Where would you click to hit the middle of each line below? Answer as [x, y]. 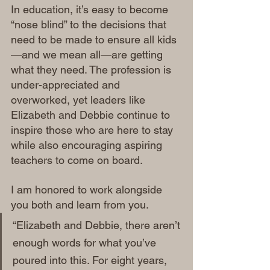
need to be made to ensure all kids [94, 39]
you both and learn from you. [80, 205]
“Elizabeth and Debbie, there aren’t [98, 225]
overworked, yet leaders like [80, 100]
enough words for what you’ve [86, 243]
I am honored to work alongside [88, 190]
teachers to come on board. [77, 160]
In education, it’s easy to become [91, 9]
